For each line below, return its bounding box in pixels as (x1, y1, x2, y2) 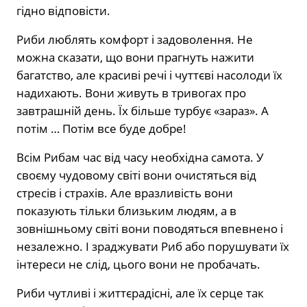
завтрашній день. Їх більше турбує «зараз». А (16, 103, 269, 119)
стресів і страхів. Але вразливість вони (16, 185, 233, 201)
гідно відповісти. (16, 3, 110, 19)
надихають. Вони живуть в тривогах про (16, 85, 246, 101)
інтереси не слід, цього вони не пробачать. (16, 256, 260, 273)
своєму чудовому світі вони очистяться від (16, 167, 256, 184)
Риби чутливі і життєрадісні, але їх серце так (16, 285, 264, 302)
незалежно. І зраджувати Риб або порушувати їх (16, 238, 289, 255)
